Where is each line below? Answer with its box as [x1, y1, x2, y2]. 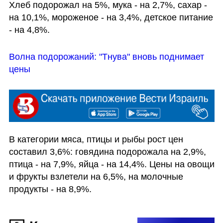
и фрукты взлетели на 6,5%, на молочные [8, 172, 183, 182]
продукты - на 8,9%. [8, 184, 94, 195]
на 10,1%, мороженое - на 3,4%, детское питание [8, 12, 213, 22]
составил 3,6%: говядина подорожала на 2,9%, [8, 147, 206, 157]
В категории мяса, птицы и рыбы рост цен [8, 134, 183, 145]
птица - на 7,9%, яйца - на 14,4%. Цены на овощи [8, 159, 215, 170]
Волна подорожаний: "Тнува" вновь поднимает [8, 51, 204, 62]
